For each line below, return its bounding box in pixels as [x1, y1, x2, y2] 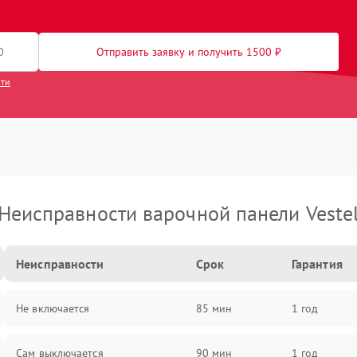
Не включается [16, 301, 90, 316]
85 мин [195, 301, 233, 316]
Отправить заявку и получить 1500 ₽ [96, 45, 281, 59]
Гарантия [291, 256, 343, 272]
